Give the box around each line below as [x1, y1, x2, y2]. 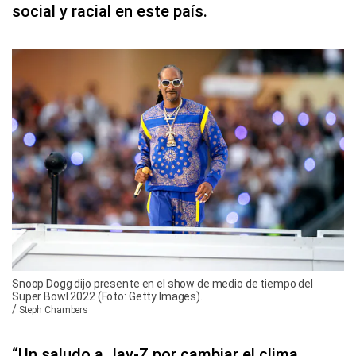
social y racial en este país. [12, 2, 207, 21]
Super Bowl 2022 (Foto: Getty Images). [12, 290, 203, 304]
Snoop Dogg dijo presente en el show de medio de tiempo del [12, 277, 313, 291]
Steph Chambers [18, 304, 89, 316]
